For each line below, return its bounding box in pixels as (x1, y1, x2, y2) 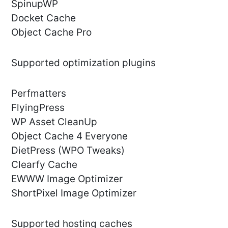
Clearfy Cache (11, 159, 77, 171)
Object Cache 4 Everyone (11, 130, 128, 142)
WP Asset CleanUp (11, 116, 97, 128)
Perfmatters (11, 88, 66, 100)
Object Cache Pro (11, 26, 92, 39)
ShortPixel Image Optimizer (11, 187, 136, 199)
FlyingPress (11, 102, 65, 114)
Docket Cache (11, 12, 76, 24)
